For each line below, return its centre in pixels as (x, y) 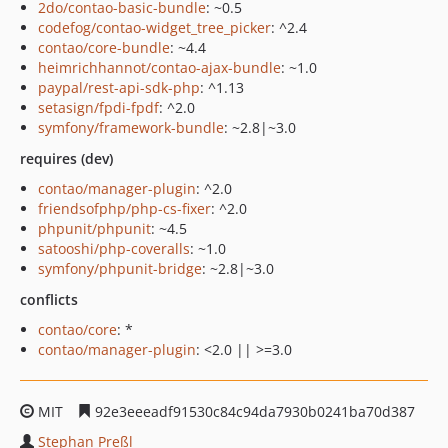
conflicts (49, 299)
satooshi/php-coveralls (114, 248)
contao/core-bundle (104, 47)
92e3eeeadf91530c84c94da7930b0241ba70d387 (253, 411)
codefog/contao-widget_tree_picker (154, 27)
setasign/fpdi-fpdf (98, 107)
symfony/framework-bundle (131, 127)
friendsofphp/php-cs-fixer (124, 208)
